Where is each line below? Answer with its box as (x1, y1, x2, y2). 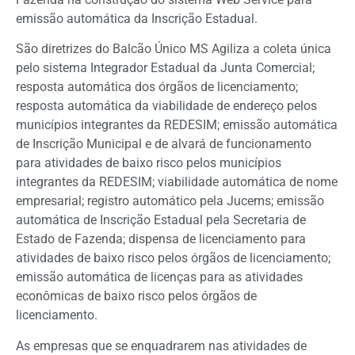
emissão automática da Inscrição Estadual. (16, 10, 258, 26)
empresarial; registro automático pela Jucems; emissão (16, 193, 324, 209)
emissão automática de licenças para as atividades (16, 269, 303, 285)
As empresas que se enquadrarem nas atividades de (16, 338, 307, 353)
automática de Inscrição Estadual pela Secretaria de (16, 212, 306, 228)
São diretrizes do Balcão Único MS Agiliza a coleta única (16, 41, 331, 57)
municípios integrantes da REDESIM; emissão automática (16, 117, 338, 133)
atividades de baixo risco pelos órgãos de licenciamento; (16, 250, 330, 266)
